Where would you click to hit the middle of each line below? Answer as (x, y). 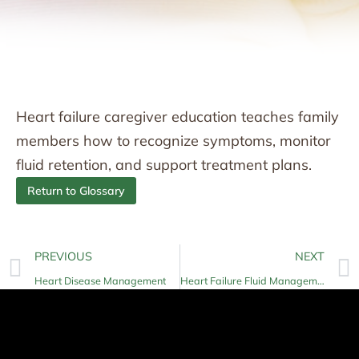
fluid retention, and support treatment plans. (164, 165)
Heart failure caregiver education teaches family (177, 117)
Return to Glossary (76, 191)
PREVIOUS (63, 256)
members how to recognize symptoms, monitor (173, 141)
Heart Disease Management (100, 280)
